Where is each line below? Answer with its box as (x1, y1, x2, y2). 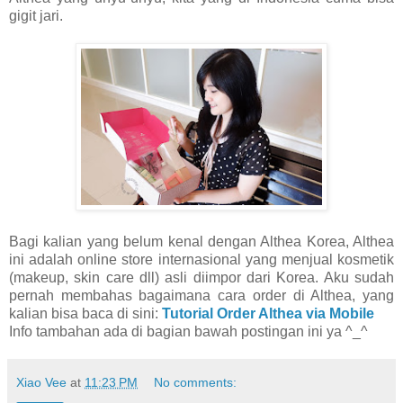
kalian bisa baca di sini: (9, 305, 162, 321)
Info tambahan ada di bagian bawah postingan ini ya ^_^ (9, 323, 368, 339)
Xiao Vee (16, 374, 67, 390)
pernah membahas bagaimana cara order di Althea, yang (9, 287, 394, 303)
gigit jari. (9, 7, 63, 23)
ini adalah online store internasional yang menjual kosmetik (9, 251, 394, 267)
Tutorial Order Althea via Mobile (162, 305, 374, 321)
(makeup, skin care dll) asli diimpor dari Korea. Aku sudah (9, 269, 394, 285)
